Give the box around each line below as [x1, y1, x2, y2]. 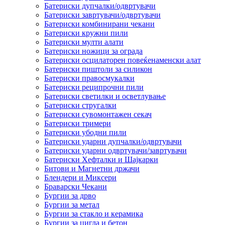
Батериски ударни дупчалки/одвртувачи [44, 137, 182, 146]
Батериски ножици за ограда [44, 46, 143, 55]
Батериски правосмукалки [44, 73, 135, 82]
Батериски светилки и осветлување [44, 91, 166, 100]
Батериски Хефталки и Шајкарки [44, 155, 158, 164]
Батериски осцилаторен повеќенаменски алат [44, 55, 201, 64]
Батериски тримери [44, 119, 111, 128]
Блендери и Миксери [44, 173, 117, 182]
